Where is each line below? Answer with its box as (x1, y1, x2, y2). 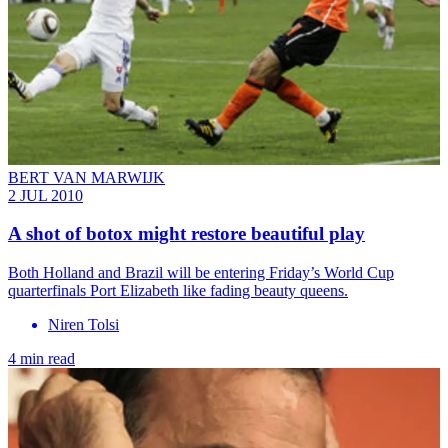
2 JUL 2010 (8, 186, 83, 204)
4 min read (8, 350, 75, 368)
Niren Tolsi (48, 316, 119, 334)
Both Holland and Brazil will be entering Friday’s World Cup (8, 264, 394, 282)
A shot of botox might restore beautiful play (8, 223, 365, 245)
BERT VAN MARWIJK (8, 168, 165, 186)
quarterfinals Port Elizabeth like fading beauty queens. (8, 282, 348, 300)
